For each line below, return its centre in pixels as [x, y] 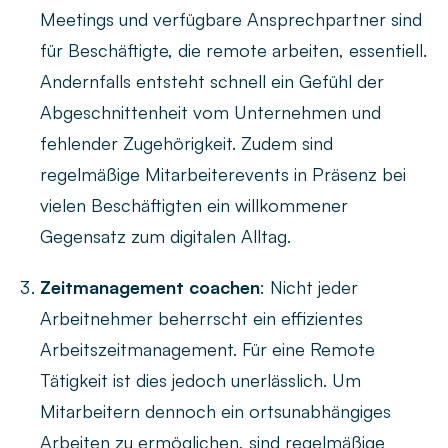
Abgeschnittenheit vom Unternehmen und [210, 112]
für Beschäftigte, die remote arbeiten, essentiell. [233, 50]
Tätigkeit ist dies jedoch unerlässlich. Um [200, 380]
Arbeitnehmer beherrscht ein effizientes [201, 318]
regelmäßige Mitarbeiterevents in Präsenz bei [223, 174]
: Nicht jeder [309, 287]
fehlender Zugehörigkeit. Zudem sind [186, 143]
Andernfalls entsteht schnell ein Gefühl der [212, 81]
